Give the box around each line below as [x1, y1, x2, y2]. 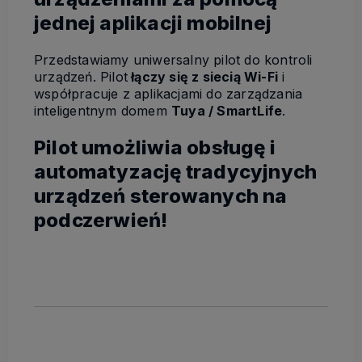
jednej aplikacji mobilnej [34, 11, 271, 35]
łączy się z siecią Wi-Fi [128, 68, 278, 85]
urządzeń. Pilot [34, 68, 128, 85]
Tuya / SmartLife [171, 102, 283, 119]
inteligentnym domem [34, 102, 171, 119]
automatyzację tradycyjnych [34, 159, 318, 183]
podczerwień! [34, 208, 168, 232]
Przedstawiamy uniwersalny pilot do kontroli [34, 51, 313, 68]
